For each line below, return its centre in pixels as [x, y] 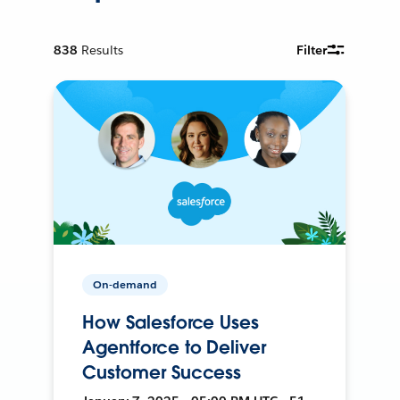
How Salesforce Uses [171, 322]
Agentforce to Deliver [174, 347]
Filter [312, 50]
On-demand [125, 284]
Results [103, 50]
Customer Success [162, 372]
